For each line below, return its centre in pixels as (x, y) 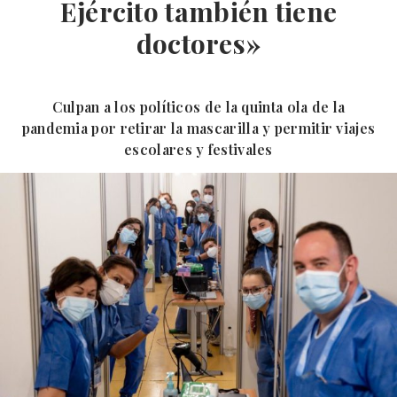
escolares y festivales (198, 149)
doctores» (198, 43)
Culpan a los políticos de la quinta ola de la (198, 107)
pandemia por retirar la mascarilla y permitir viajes (198, 128)
